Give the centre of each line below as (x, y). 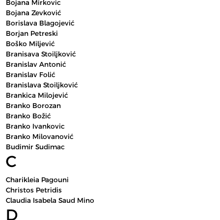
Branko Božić (28, 116)
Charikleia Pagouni (37, 180)
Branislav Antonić (36, 64)
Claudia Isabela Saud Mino (50, 200)
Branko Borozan (33, 106)
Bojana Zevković (33, 13)
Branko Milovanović (40, 137)
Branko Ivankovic (35, 126)
